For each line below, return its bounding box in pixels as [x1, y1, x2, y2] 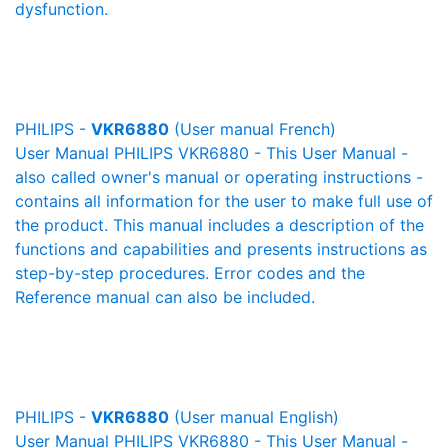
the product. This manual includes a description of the [15, 215, 424, 235]
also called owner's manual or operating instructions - [15, 167, 423, 187]
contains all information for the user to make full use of [15, 191, 433, 211]
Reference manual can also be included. [15, 287, 315, 307]
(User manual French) [169, 119, 336, 139]
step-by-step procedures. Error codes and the [15, 263, 365, 283]
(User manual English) [169, 407, 339, 427]
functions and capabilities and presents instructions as [15, 239, 427, 259]
